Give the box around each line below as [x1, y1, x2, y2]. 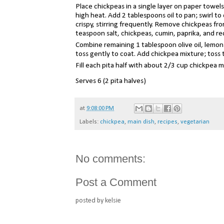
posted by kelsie [75, 196, 121, 204]
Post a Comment [75, 175, 156, 188]
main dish [127, 118, 154, 125]
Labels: [79, 118, 100, 125]
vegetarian [180, 118, 209, 125]
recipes [157, 118, 177, 125]
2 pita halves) [105, 77, 146, 85]
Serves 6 [75, 77, 101, 85]
